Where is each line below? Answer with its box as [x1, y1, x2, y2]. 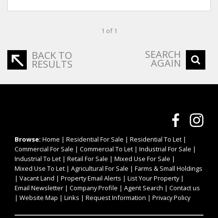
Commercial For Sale [15, 144, 73, 153]
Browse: [15, 134, 41, 144]
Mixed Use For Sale [114, 154, 170, 163]
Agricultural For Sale [71, 163, 128, 173]
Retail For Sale [67, 154, 108, 163]
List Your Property [127, 173, 179, 182]
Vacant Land [19, 173, 54, 182]
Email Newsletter [15, 183, 63, 192]
